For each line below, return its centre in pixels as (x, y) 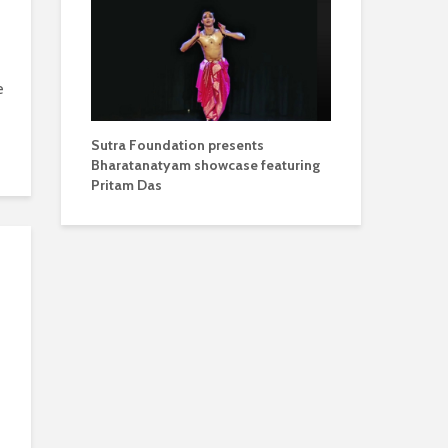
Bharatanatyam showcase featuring (205, 164)
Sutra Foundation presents (177, 144)
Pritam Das (126, 184)
